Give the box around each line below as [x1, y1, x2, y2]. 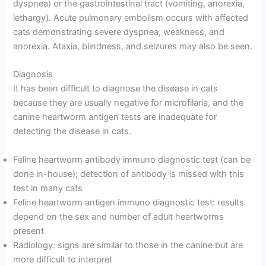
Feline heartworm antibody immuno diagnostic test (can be [13, 154, 251, 165]
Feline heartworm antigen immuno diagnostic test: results [13, 197, 245, 208]
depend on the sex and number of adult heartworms [13, 211, 224, 222]
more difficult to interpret [13, 254, 113, 265]
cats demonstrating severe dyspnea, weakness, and [13, 27, 225, 37]
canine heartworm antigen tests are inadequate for [13, 112, 217, 123]
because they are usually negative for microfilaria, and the [13, 97, 244, 109]
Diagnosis [13, 69, 53, 80]
